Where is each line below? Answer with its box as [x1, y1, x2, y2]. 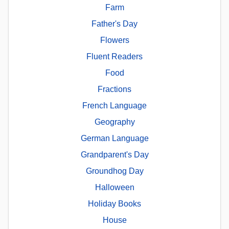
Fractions [98, 85, 131, 94]
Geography [94, 118, 135, 127]
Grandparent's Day [80, 150, 149, 159]
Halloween [95, 183, 134, 192]
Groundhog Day [85, 167, 144, 176]
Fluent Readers [86, 52, 143, 61]
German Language [80, 134, 149, 143]
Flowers [100, 36, 129, 45]
